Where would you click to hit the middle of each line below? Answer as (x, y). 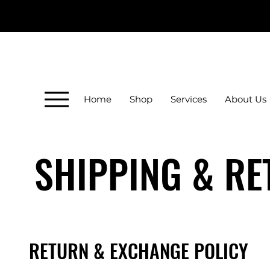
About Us (246, 99)
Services (189, 99)
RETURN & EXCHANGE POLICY (139, 250)
